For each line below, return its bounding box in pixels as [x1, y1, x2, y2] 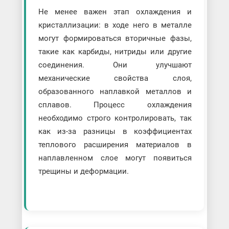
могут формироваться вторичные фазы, [38, 33, 192, 43]
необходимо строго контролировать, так [38, 113, 192, 123]
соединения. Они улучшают [38, 60, 192, 70]
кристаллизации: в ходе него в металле [38, 20, 192, 30]
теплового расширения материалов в [38, 140, 192, 149]
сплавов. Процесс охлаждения [38, 100, 192, 109]
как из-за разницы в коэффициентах [38, 126, 192, 136]
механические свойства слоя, [38, 73, 192, 83]
